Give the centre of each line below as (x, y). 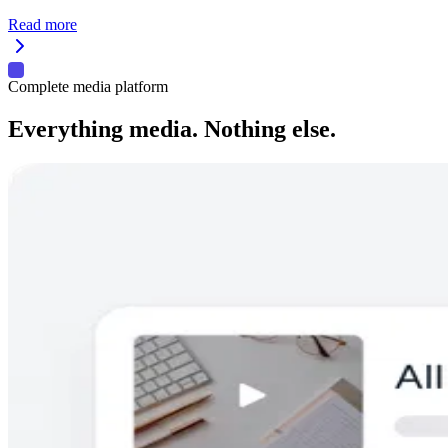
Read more (42, 25)
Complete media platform (88, 87)
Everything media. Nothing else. (172, 129)
